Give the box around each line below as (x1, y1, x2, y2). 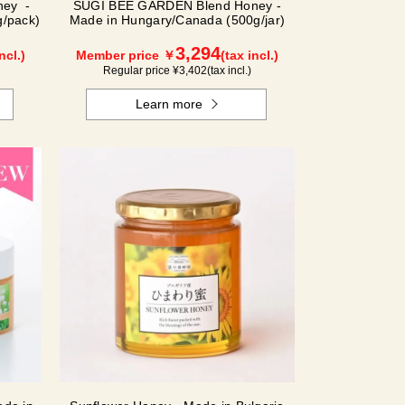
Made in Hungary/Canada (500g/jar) (69, 13, 286, 27)
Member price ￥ (76, 48, 175, 62)
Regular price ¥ (103, 64, 179, 77)
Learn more (136, 97, 203, 111)
